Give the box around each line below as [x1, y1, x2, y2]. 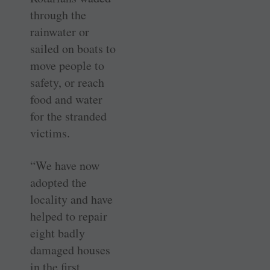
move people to [30, 57, 104, 74]
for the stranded [30, 107, 107, 124]
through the [30, 6, 86, 23]
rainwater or [30, 23, 89, 40]
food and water [30, 90, 102, 107]
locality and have [30, 190, 113, 207]
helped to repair [30, 207, 107, 224]
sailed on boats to [30, 40, 116, 57]
